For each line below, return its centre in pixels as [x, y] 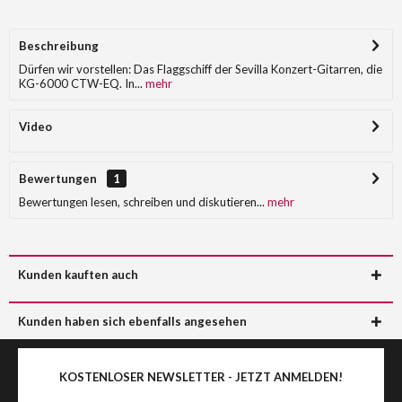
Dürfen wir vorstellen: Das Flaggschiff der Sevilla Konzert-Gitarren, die [201, 69]
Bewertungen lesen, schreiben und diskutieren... [142, 202]
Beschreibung [59, 46]
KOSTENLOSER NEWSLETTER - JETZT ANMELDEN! [201, 377]
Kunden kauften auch [78, 275]
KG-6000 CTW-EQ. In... [81, 83]
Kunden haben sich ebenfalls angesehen [132, 321]
